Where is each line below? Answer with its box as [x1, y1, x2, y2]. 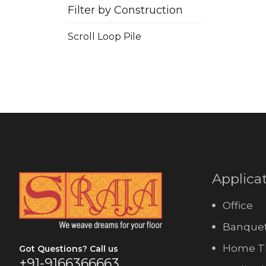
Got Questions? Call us [19, 243, 118, 255]
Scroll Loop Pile [68, 31, 141, 43]
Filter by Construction [68, 4, 183, 17]
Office [222, 199, 253, 212]
